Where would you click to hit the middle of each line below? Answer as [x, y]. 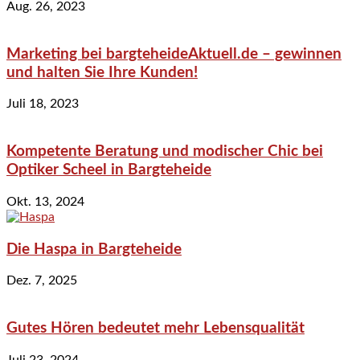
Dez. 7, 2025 [42, 281]
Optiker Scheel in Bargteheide [109, 170]
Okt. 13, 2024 [45, 201]
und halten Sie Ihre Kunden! [102, 72]
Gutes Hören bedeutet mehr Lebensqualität [155, 328]
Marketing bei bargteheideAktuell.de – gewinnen [174, 54]
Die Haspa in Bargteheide [94, 249]
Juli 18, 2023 [43, 104]
